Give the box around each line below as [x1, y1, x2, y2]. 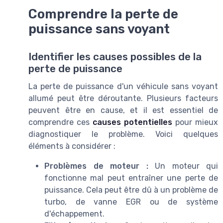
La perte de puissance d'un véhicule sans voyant [28, 82, 218, 92]
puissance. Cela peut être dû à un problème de [44, 185, 218, 195]
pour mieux [172, 117, 218, 127]
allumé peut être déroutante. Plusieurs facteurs [28, 94, 218, 104]
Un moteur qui [148, 161, 218, 171]
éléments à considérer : [28, 141, 115, 151]
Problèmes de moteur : [44, 161, 148, 171]
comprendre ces [28, 117, 93, 127]
